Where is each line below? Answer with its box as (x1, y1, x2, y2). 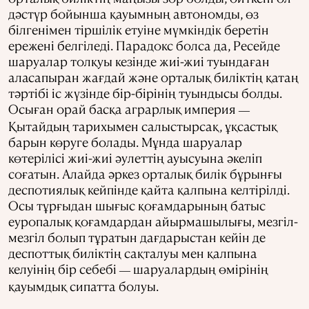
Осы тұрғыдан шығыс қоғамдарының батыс (8, 197, 266, 214)
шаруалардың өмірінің (130, 261, 268, 277)
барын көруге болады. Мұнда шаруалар (8, 134, 242, 150)
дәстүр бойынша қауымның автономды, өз (8, 6, 259, 22)
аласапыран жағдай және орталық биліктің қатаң (8, 69, 299, 86)
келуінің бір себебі (8, 261, 119, 277)
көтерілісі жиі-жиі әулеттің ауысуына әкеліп (8, 150, 262, 166)
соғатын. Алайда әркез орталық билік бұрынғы (8, 166, 282, 182)
